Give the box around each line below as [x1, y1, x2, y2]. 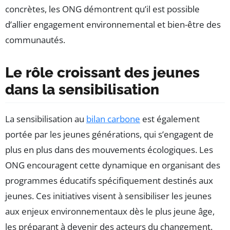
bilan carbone [86, 112, 140, 125]
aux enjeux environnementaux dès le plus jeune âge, [5, 205, 215, 217]
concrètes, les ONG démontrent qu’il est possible [5, 3, 200, 15]
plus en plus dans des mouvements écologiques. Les [5, 143, 213, 156]
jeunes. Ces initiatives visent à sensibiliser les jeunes [5, 189, 212, 202]
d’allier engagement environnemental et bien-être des [5, 18, 221, 30]
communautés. [5, 33, 65, 46]
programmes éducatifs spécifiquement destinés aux [5, 174, 213, 186]
